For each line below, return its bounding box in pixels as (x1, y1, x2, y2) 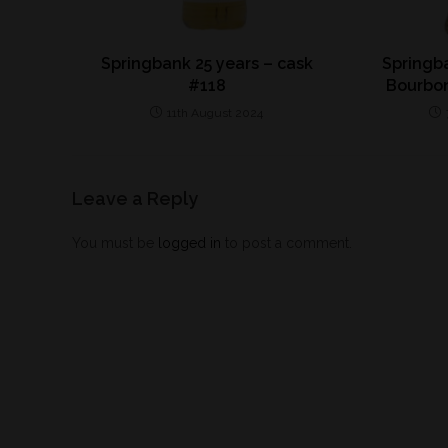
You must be (72, 235, 158, 252)
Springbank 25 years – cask (100, 54, 313, 74)
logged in (158, 235, 221, 252)
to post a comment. (221, 235, 352, 252)
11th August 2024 (167, 106, 264, 121)
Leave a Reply (72, 188, 198, 210)
